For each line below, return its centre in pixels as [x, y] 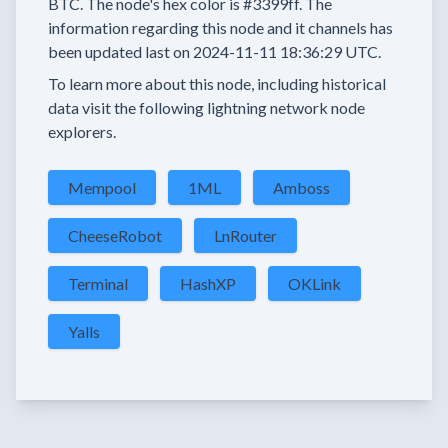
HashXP [208, 283]
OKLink [314, 283]
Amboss [301, 187]
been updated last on [119, 51]
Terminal [98, 283]
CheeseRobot [115, 235]
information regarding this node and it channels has [220, 27]
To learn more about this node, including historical [217, 83]
